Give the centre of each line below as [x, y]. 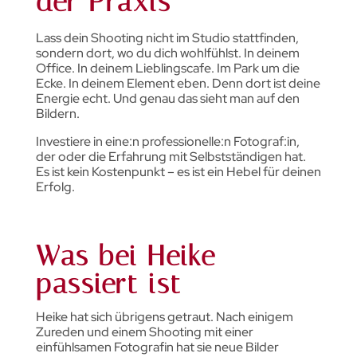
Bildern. [57, 113]
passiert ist [108, 284]
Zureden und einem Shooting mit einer [144, 331]
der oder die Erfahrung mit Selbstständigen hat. [171, 156]
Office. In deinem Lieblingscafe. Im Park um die [167, 68]
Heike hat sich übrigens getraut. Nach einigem [164, 316]
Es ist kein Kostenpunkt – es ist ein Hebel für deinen [178, 171]
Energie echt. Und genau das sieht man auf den [167, 98]
